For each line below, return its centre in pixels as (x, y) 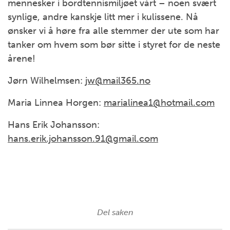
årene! (22, 59)
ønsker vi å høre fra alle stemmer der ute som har (113, 31)
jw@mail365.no (118, 81)
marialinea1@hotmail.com (159, 103)
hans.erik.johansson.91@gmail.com (83, 139)
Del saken (115, 212)
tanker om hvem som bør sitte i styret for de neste (114, 45)
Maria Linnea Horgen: (56, 103)
